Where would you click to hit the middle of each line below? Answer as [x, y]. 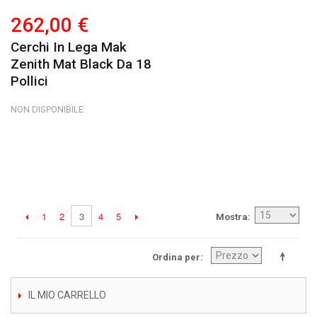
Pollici [29, 81]
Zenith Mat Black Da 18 [81, 64]
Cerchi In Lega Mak [69, 47]
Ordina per [176, 257]
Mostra [232, 217]
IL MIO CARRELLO [67, 295]
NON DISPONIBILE [47, 109]
